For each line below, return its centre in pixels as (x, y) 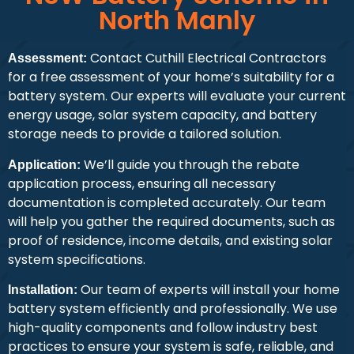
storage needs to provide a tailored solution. (145, 134)
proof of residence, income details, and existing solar (170, 240)
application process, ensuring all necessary (142, 183)
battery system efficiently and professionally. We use (173, 309)
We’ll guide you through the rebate (190, 164)
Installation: (43, 290)
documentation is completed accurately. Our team (167, 202)
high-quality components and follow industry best (163, 328)
